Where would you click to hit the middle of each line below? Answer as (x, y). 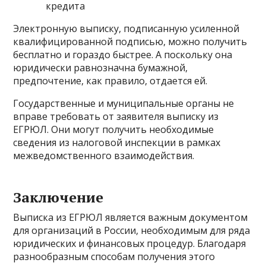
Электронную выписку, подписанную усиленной (126, 29)
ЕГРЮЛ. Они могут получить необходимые (114, 130)
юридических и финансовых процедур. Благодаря (130, 244)
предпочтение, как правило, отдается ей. (110, 81)
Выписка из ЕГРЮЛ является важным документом (131, 218)
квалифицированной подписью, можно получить (130, 42)
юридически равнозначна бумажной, (101, 68)
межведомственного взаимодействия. (104, 156)
